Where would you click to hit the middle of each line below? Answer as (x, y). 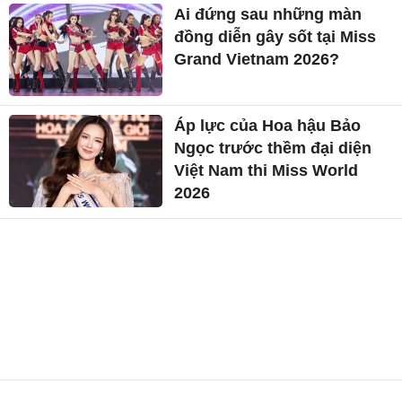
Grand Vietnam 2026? (257, 60)
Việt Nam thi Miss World (267, 171)
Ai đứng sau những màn (268, 15)
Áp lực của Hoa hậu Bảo (268, 126)
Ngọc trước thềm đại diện (273, 149)
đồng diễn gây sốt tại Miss (275, 37)
